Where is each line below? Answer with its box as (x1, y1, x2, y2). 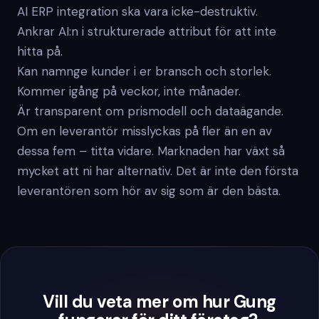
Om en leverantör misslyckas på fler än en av (17, 123, 272, 139)
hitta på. (17, 43, 63, 59)
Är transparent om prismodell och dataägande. (17, 103, 283, 119)
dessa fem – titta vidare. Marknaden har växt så (17, 143, 285, 159)
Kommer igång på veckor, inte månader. (17, 83, 241, 99)
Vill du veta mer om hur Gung (43, 291, 276, 313)
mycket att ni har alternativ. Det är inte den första (17, 163, 298, 179)
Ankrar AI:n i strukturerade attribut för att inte (17, 23, 276, 39)
